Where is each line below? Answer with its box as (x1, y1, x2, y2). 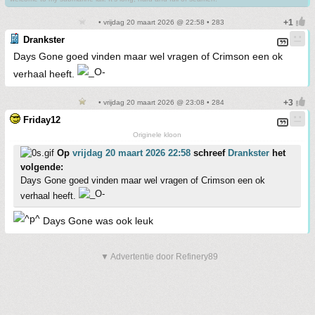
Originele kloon (133, 131, 181, 139)
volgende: (20, 162, 63, 172)
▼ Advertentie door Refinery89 (101, 252, 218, 262)
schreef (191, 148, 228, 158)
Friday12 (23, 115, 60, 125)
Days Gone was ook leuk (40, 215, 153, 226)
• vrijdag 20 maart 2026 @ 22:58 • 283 (96, 18, 224, 26)
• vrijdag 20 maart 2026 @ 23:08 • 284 (96, 98, 224, 106)
